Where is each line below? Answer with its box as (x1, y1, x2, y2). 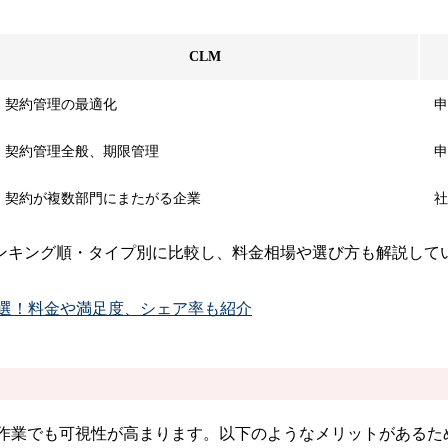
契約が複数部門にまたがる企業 (5, 190, 201, 206)
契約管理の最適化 (5, 96, 117, 112)
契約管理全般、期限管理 (5, 143, 159, 159)
